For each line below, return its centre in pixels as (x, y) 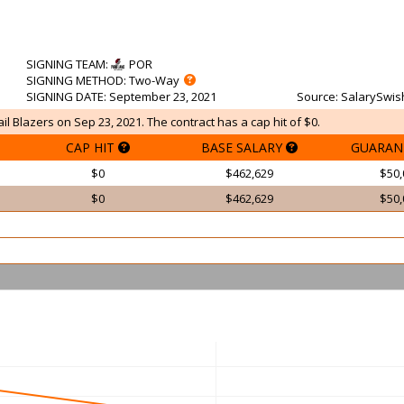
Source (316, 96)
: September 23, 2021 (160, 96)
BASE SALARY (243, 147)
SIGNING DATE (65, 96)
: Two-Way (151, 80)
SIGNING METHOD (75, 80)
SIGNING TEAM (66, 64)
